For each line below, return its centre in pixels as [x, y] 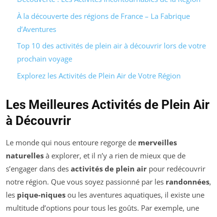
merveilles [157, 142]
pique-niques [41, 194]
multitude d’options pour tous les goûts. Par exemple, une [102, 208]
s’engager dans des [38, 168]
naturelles [25, 155]
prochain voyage [44, 59]
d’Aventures [36, 29]
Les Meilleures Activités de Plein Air [108, 104]
